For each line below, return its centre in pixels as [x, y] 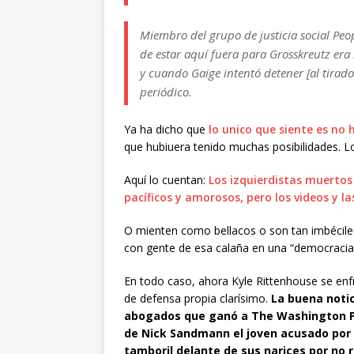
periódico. [166, 92]
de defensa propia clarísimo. [198, 299]
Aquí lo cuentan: [166, 180]
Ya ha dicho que [166, 130]
